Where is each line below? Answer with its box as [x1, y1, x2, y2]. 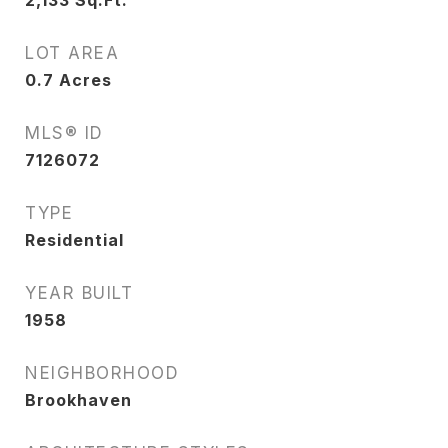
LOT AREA [25, 43, 119, 63]
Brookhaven [25, 390, 132, 410]
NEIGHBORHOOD [25, 363, 179, 383]
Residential [25, 230, 124, 250]
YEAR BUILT [25, 283, 133, 303]
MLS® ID [25, 123, 104, 143]
